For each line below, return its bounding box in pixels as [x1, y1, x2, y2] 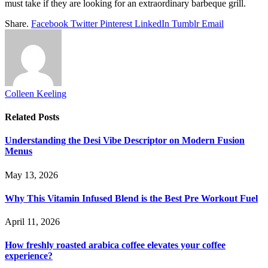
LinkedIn [135, 18, 169, 29]
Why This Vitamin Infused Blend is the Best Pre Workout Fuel [5, 193, 258, 203]
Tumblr [172, 18, 199, 29]
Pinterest [100, 18, 132, 29]
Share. [5, 18, 29, 29]
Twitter [71, 18, 98, 29]
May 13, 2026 [5, 169, 58, 180]
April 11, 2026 [5, 217, 60, 227]
